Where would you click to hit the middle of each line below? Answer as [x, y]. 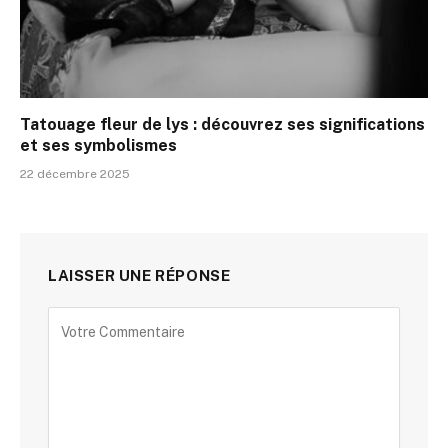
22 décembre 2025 [75, 174]
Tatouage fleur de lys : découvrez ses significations [222, 125]
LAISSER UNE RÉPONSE [139, 276]
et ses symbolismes [98, 146]
